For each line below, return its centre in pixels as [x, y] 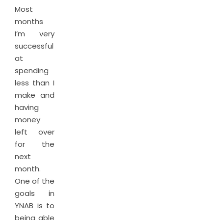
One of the [35, 181]
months [29, 21]
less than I [35, 83]
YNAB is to [35, 206]
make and [35, 95]
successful [34, 46]
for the [35, 144]
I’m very [35, 34]
